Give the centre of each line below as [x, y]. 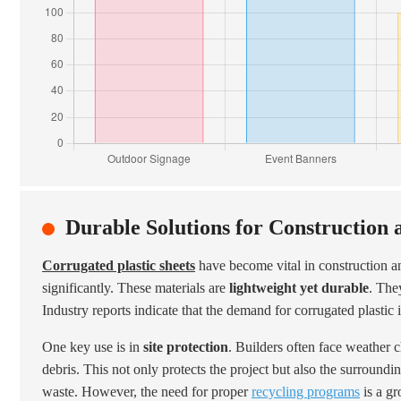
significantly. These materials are [136, 288]
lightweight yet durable [299, 288]
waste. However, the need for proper [147, 392]
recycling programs [306, 392]
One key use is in [93, 347]
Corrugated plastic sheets [119, 265]
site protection [186, 347]
